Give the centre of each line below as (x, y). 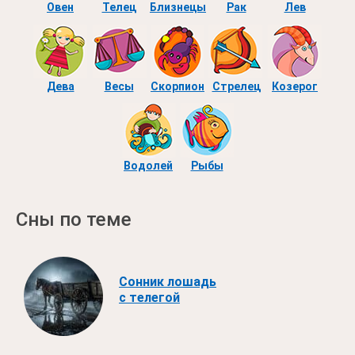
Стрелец (236, 86)
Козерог (295, 86)
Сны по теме (74, 219)
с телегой (149, 298)
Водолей (148, 165)
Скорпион (177, 86)
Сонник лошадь (168, 282)
